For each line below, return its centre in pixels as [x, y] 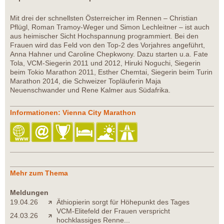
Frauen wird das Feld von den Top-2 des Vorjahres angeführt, [107, 45]
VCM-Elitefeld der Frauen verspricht [113, 211]
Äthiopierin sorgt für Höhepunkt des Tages [123, 202]
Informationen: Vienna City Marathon [73, 113]
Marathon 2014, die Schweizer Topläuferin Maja [85, 81]
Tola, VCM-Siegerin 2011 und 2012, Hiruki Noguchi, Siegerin [105, 63]
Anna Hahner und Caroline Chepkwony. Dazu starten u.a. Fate [109, 54]
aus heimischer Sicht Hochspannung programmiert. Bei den [104, 36]
